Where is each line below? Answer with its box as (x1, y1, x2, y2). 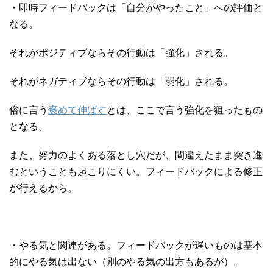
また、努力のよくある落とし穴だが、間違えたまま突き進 (9, 150, 263, 161)
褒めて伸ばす (48, 105, 107, 116)
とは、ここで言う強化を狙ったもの (107, 105, 263, 116)
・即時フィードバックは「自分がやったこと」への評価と (9, 2, 263, 13)
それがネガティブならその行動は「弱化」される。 (9, 76, 233, 87)
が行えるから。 (9, 183, 77, 194)
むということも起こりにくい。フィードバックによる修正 (9, 166, 263, 177)
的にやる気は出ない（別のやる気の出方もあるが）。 (9, 257, 243, 268)
